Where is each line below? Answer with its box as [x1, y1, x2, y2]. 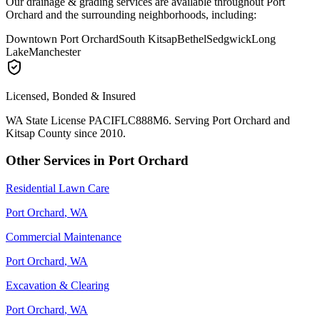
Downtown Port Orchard [6, 32, 119, 45]
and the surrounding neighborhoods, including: [43, 8, 256, 21]
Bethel [177, 32, 206, 45]
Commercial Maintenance [6, 230, 121, 243]
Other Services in [6, 153, 109, 169]
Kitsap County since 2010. [6, 126, 126, 139]
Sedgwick [206, 32, 251, 45]
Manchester [29, 45, 81, 58]
